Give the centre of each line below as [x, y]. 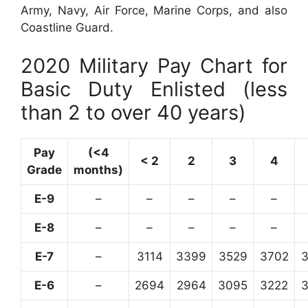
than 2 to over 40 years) [133, 112]
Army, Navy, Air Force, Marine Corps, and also [154, 11]
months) [98, 169]
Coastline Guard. [67, 28]
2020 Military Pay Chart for [154, 65]
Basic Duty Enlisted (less [154, 89]
